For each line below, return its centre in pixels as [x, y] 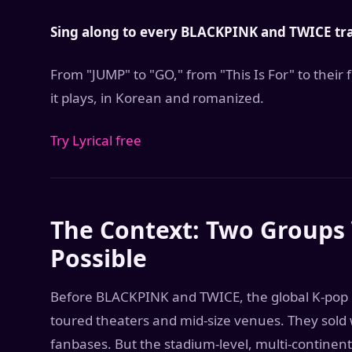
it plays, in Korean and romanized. [157, 98]
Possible [99, 258]
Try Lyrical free [96, 140]
